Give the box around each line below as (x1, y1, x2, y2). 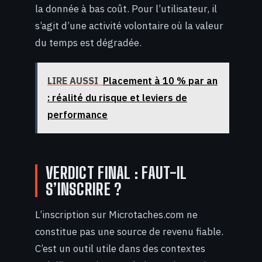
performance (47, 109, 108, 121)
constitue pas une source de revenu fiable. (35, 225, 223, 238)
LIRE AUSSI (47, 75, 98, 87)
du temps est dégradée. (35, 36, 142, 49)
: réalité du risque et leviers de (47, 92, 187, 104)
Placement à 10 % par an (103, 75, 218, 87)
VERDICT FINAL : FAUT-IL (46, 163, 187, 183)
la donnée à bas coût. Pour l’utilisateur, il (35, 2, 217, 15)
